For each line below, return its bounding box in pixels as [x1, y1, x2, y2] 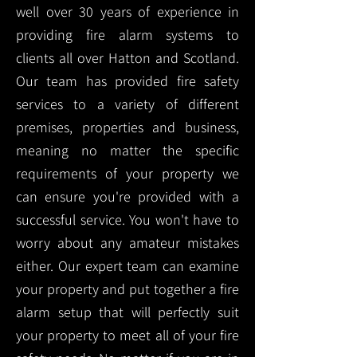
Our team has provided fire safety [16, 72, 239, 90]
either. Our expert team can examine [16, 257, 239, 275]
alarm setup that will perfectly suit [16, 303, 239, 321]
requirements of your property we [16, 164, 239, 182]
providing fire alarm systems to [16, 25, 239, 44]
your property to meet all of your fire [16, 326, 239, 344]
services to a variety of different [16, 95, 239, 113]
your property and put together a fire [16, 280, 239, 298]
